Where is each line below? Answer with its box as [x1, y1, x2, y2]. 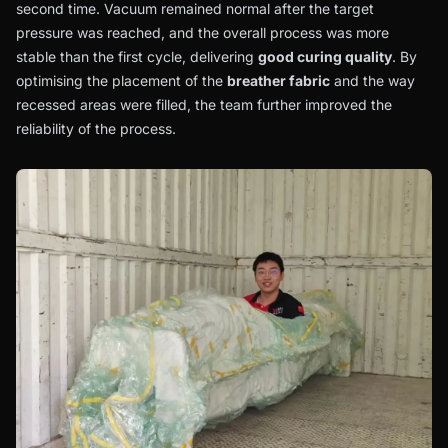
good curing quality [258, 48, 392, 66]
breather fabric [227, 72, 330, 90]
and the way [330, 72, 415, 90]
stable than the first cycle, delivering [16, 48, 258, 66]
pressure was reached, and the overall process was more [16, 24, 389, 42]
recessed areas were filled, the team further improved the [16, 96, 392, 114]
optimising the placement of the [16, 72, 227, 90]
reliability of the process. [16, 120, 176, 138]
